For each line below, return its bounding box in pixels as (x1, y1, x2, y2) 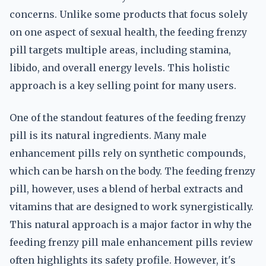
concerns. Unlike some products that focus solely (9, 8, 248, 20)
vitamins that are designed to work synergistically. (9, 201, 254, 213)
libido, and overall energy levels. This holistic (9, 62, 230, 74)
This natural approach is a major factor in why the (9, 218, 252, 230)
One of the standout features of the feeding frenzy (9, 112, 246, 123)
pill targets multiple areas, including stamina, (9, 44, 231, 56)
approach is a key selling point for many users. (9, 80, 236, 91)
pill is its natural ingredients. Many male (9, 129, 207, 141)
